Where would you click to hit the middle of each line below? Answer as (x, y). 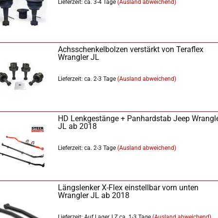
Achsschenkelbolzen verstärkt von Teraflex (131, 49)
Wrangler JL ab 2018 (94, 195)
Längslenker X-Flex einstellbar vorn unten (128, 188)
